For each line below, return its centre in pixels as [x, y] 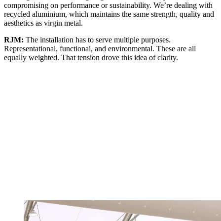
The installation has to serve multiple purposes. [98, 39]
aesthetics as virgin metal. [43, 23]
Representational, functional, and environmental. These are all [100, 48]
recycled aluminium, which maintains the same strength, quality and [109, 14]
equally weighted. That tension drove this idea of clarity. [91, 57]
